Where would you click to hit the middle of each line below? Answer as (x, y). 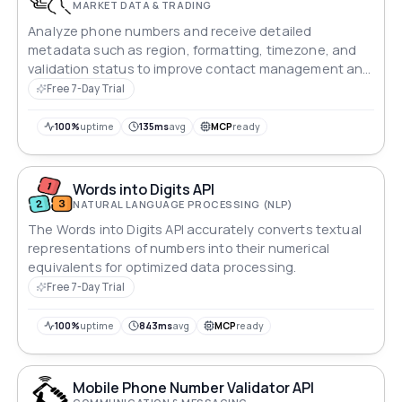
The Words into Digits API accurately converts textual (195, 230)
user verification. (80, 87)
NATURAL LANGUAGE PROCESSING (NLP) (183, 204)
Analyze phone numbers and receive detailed (170, 31)
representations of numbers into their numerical (179, 249)
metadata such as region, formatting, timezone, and (192, 49)
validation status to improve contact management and (200, 68)
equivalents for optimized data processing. (162, 267)
